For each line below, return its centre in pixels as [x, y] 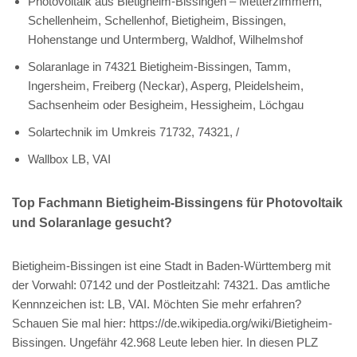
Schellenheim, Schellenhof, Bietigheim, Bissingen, [157, 20]
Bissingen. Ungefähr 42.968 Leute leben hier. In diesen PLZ [165, 342]
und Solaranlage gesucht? [92, 222]
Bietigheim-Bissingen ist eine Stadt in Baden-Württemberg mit [171, 265]
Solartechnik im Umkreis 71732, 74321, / [133, 131]
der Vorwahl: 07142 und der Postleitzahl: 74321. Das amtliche [171, 284]
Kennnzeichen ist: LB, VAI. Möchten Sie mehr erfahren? [157, 304]
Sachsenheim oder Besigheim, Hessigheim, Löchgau [166, 104]
